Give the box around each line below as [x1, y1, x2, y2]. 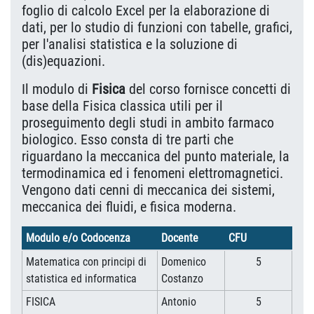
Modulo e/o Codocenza [25, 231, 130, 245]
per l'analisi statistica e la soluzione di [22, 36, 238, 53]
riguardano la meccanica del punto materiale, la [22, 148, 289, 165]
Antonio [161, 295, 196, 308]
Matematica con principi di [25, 255, 146, 268]
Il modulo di [22, 81, 92, 97]
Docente [161, 231, 198, 245]
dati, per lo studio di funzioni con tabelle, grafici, [22, 19, 292, 36]
